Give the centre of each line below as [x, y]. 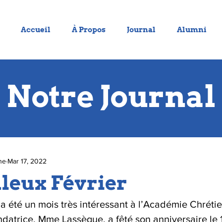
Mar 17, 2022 [27, 161]
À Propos [89, 30]
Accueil [35, 30]
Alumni [192, 30]
